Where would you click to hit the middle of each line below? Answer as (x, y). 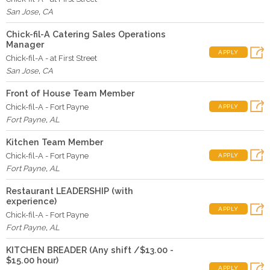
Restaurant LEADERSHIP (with (70, 191)
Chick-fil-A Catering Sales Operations (86, 34)
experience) (31, 201)
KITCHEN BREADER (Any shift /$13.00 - (90, 250)
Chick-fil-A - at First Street (52, 58)
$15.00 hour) (32, 260)
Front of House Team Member (70, 93)
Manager (25, 44)
